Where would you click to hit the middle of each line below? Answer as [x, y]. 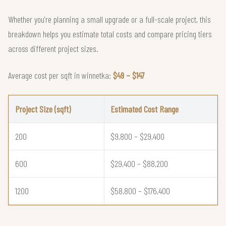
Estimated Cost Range [145, 109]
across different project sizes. [53, 48]
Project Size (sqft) [43, 109]
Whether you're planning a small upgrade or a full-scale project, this [109, 19]
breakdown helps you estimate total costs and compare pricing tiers [110, 34]
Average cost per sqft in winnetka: [61, 75]
